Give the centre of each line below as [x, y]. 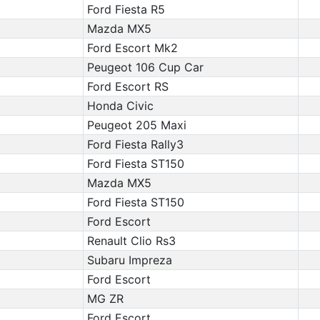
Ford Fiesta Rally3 [135, 144]
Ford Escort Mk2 [132, 48]
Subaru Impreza [129, 260]
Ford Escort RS [127, 86]
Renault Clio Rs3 [131, 241]
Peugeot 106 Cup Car [145, 67]
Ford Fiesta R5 [126, 9]
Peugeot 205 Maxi [136, 125]
